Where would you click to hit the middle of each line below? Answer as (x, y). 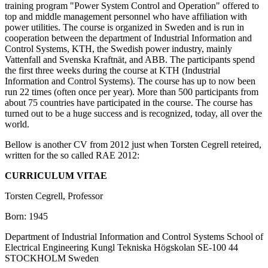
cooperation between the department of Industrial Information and (128, 38)
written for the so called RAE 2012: (72, 155)
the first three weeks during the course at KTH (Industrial (112, 70)
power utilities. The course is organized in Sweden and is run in (124, 27)
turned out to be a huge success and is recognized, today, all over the (133, 113)
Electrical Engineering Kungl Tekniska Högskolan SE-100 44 (121, 247)
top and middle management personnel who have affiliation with (126, 16)
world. (17, 124)
